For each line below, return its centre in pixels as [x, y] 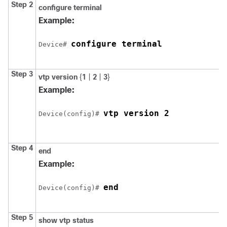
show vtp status [66, 220]
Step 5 [22, 217]
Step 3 [22, 74]
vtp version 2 [136, 113]
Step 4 [22, 148]
